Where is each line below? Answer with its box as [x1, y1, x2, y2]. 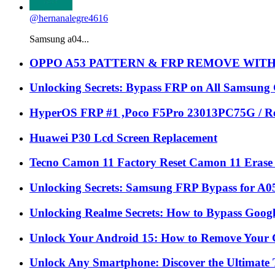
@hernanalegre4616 [29, 12, 108, 23]
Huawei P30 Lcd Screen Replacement [29, 131, 217, 144]
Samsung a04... [29, 33, 89, 44]
